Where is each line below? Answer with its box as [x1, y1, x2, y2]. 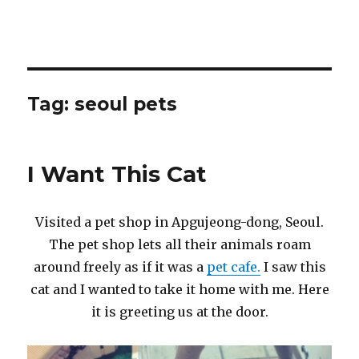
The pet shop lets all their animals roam [48, 236, 311, 252]
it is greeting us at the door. [91, 304, 268, 320]
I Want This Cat [27, 160, 208, 188]
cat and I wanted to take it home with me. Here [30, 281, 329, 297]
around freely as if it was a [33, 259, 207, 275]
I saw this [260, 259, 326, 275]
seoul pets [75, 93, 178, 115]
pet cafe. [206, 259, 260, 275]
